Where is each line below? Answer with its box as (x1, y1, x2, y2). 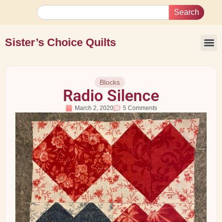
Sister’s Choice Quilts (5, 36, 116, 49)
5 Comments (122, 105, 157, 111)
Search (174, 8, 199, 16)
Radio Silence (63, 86, 159, 105)
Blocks (100, 78, 120, 86)
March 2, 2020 (74, 105, 113, 111)
